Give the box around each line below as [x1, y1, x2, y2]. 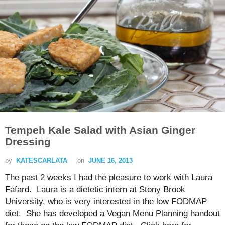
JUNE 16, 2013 [88, 157, 133, 164]
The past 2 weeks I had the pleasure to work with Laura [5, 173, 212, 182]
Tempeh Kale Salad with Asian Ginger [5, 124, 195, 136]
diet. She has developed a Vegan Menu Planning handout [5, 209, 220, 218]
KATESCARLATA [16, 157, 67, 164]
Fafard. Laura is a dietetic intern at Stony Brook [5, 185, 185, 194]
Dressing [5, 136, 51, 147]
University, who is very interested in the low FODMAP [5, 197, 207, 206]
